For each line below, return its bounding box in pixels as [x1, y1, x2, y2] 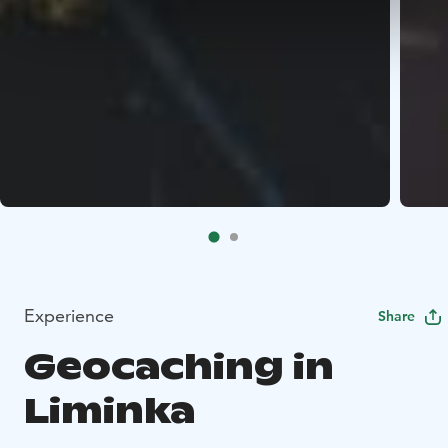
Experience [24, 304, 114, 328]
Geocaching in [24, 344, 334, 390]
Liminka [24, 388, 195, 434]
